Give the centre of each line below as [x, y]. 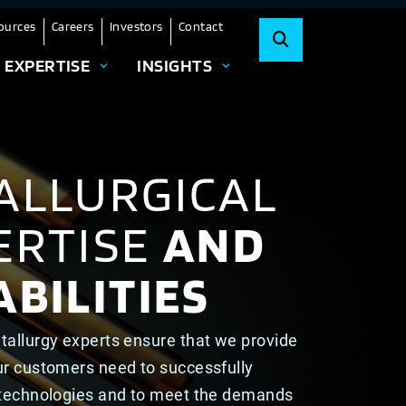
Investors [136, 26]
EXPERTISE [48, 65]
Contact [200, 26]
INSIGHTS [174, 65]
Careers [72, 26]
